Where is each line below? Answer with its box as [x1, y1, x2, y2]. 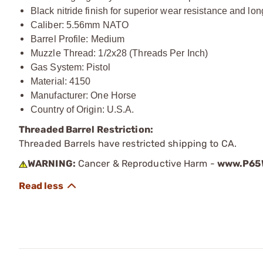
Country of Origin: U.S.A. [31, 104, 134, 114]
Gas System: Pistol [31, 62, 110, 72]
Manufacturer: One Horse [31, 90, 137, 100]
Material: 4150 [31, 76, 91, 86]
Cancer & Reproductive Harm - [75, 157, 217, 169]
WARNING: [28, 157, 76, 169]
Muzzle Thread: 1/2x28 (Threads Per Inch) [31, 48, 208, 58]
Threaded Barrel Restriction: [19, 123, 155, 135]
